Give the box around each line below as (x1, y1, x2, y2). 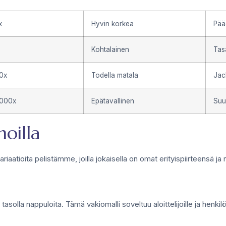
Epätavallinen (91, 96, 134, 105)
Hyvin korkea (91, 19, 134, 28)
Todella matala (91, 71, 138, 79)
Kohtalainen (91, 45, 129, 53)
